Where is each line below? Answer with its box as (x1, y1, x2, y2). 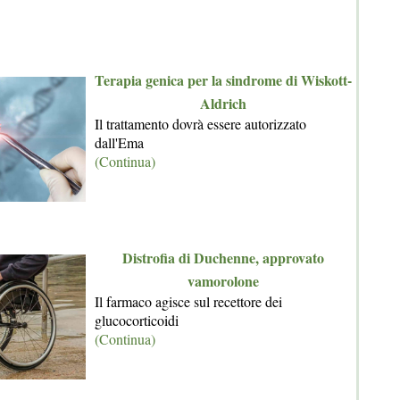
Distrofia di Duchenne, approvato (122, 246, 324, 268)
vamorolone (187, 270, 259, 291)
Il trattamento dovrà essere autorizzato (95, 113, 306, 133)
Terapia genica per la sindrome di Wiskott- (95, 69, 352, 90)
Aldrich (200, 92, 246, 113)
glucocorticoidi (95, 310, 179, 329)
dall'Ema (95, 132, 144, 152)
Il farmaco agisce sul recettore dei (95, 291, 282, 311)
